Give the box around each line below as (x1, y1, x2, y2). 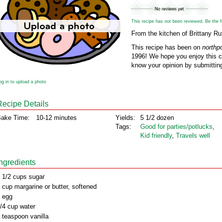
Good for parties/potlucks (140, 123, 213, 130)
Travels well (176, 132, 210, 139)
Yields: (115, 114, 135, 121)
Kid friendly (140, 132, 172, 139)
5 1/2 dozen (140, 114, 174, 121)
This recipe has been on (131, 44, 202, 51)
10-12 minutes (36, 114, 77, 121)
